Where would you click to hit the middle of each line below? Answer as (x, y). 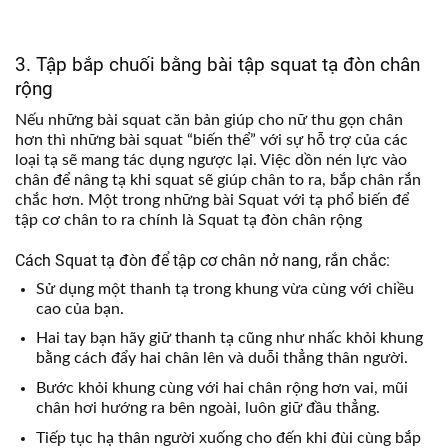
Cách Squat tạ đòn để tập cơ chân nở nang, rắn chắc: (204, 260)
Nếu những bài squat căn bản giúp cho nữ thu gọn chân (209, 120)
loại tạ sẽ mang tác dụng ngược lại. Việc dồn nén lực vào (211, 160)
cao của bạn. (81, 308)
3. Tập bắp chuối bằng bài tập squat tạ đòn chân (217, 64)
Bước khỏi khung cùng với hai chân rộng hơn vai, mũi (221, 388)
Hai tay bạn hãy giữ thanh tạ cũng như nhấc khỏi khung (229, 338)
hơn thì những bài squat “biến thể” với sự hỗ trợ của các (211, 140)
